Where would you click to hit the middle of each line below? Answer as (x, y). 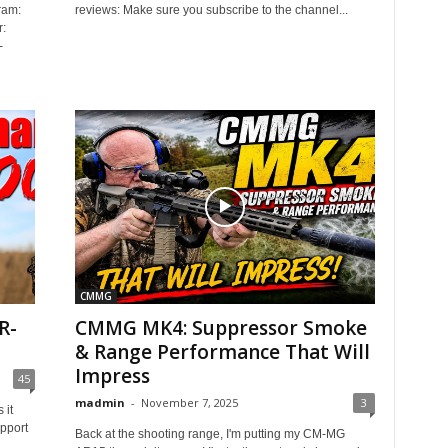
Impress (112, 376)
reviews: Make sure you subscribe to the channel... (211, 10)
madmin (99, 402)
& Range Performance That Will (222, 352)
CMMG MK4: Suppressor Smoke (220, 328)
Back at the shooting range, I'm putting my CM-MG (209, 434)
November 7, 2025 (189, 402)
